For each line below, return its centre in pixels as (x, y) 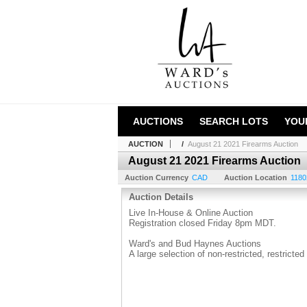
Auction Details (161, 197)
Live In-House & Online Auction (191, 213)
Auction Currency (157, 177)
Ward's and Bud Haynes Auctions (195, 244)
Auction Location (256, 177)
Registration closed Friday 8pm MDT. (202, 223)
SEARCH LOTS (234, 121)
